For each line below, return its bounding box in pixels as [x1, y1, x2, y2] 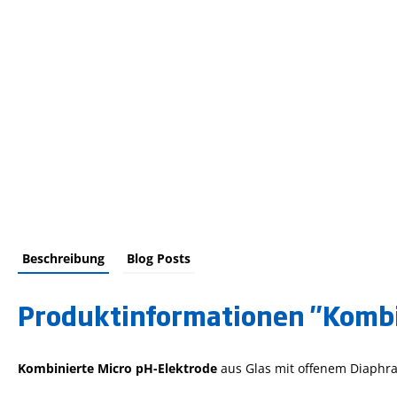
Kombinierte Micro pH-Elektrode [18, 359, 217, 377]
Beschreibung [22, 249, 105, 267]
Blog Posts [127, 249, 191, 267]
